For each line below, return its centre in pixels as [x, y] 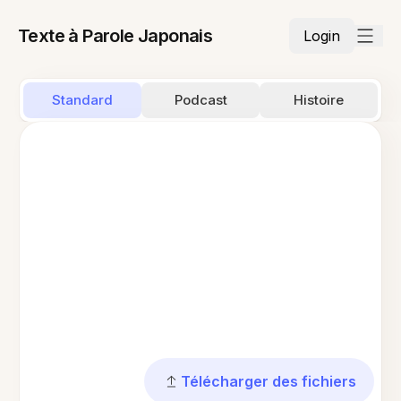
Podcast [200, 100]
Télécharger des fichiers [268, 381]
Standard [83, 100]
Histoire [318, 100]
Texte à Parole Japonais [115, 36]
